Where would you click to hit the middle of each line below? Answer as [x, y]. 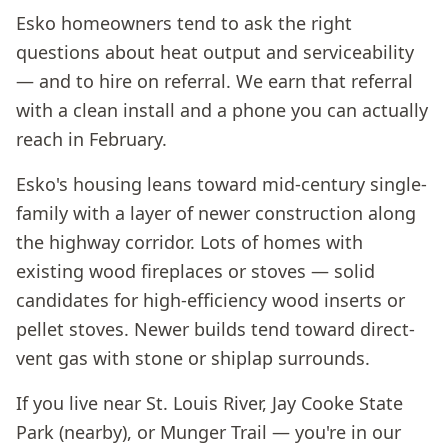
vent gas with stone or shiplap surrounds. [193, 358]
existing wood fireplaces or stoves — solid [195, 271]
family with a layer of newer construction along [216, 213]
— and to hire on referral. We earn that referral [214, 81]
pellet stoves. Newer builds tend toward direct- [215, 329]
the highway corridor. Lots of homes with [189, 242]
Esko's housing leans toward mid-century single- [221, 184]
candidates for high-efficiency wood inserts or [210, 300]
